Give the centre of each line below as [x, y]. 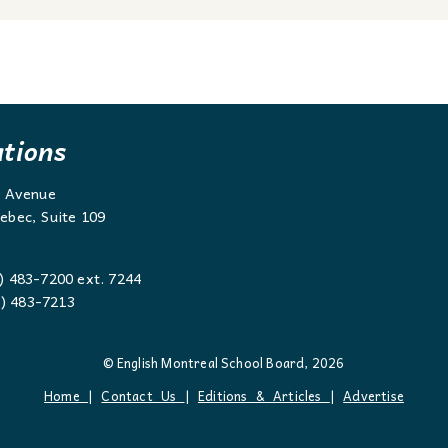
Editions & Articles [263, 395]
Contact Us [143, 395]
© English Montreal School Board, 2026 [224, 362]
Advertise [373, 395]
